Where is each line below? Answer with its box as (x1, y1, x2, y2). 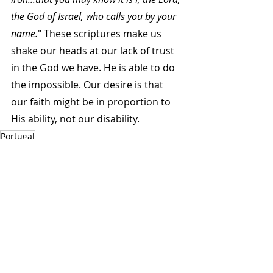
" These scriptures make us (38, 27, 164, 41)
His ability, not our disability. (11, 112, 140, 126)
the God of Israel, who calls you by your (11, 10, 179, 24)
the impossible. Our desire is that (11, 78, 166, 92)
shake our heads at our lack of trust (11, 44, 177, 58)
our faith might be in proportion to (11, 95, 173, 109)
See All (168, 241, 195, 253)
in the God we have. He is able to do (11, 61, 177, 75)
